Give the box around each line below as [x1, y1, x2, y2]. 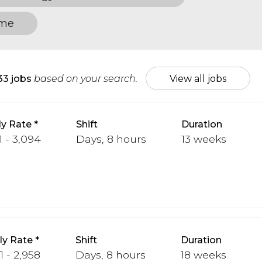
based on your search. [32, 73, 140, 84]
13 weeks [181, 133, 226, 145]
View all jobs [170, 73, 226, 84]
